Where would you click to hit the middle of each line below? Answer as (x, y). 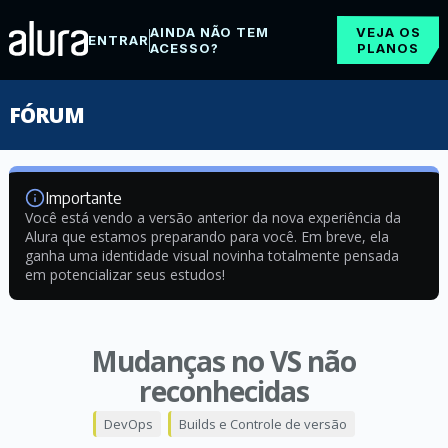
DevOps (128, 424)
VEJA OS (388, 32)
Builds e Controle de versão (262, 424)
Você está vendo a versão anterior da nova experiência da (212, 217)
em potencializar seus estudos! (124, 274)
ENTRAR (118, 40)
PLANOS (388, 48)
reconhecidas (223, 391)
